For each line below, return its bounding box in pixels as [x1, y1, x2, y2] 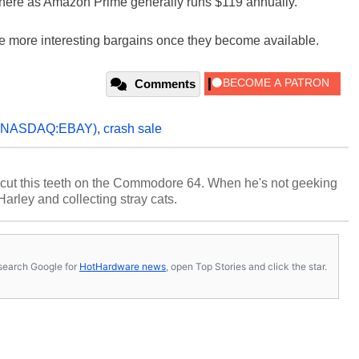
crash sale [103, 122, 162, 135]
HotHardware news [79, 260, 166, 272]
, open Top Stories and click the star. [166, 260, 327, 272]
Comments [135, 77, 196, 91]
